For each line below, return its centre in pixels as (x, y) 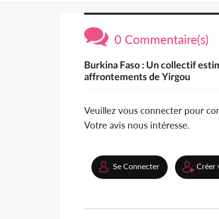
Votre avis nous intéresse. (137, 125)
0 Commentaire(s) (159, 39)
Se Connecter (136, 166)
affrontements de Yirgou (137, 77)
